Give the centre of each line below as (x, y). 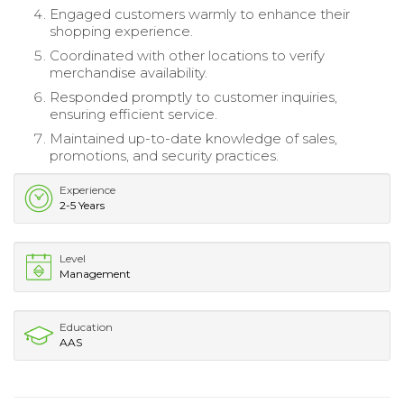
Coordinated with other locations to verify (187, 56)
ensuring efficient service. (133, 115)
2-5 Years (82, 206)
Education (86, 327)
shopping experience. (121, 32)
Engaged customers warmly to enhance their (200, 14)
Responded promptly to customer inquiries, (193, 97)
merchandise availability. (129, 73)
